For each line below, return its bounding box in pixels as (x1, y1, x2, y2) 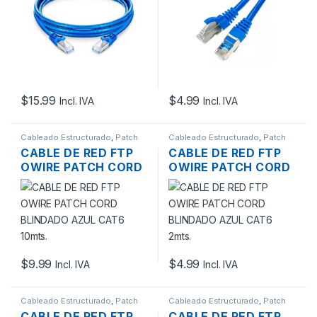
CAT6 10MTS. (21, 188, 102, 202)
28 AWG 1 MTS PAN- (21, 4, 141, 18)
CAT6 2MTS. (168, 188, 244, 202)
